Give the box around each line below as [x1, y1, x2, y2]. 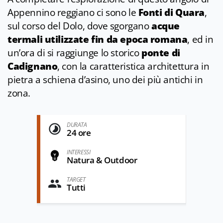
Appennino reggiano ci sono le [7, 6, 138, 19]
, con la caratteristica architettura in [57, 60, 210, 73]
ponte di [141, 46, 180, 60]
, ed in [187, 33, 214, 46]
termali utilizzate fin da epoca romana [7, 33, 188, 46]
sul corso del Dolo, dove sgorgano [7, 19, 152, 33]
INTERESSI [67, 148, 91, 157]
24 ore [67, 127, 91, 139]
